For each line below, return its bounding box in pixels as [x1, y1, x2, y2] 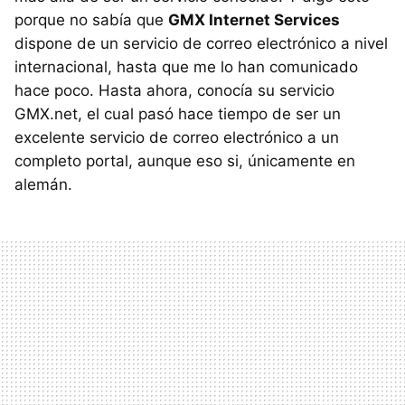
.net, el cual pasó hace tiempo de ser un [50, 104, 341, 123]
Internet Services [205, 10, 340, 29]
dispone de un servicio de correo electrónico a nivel [14, 33, 388, 52]
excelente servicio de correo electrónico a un [14, 127, 339, 146]
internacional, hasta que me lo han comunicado [14, 57, 358, 76]
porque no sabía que [14, 10, 168, 29]
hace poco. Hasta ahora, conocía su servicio [14, 80, 334, 99]
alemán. [14, 174, 72, 193]
